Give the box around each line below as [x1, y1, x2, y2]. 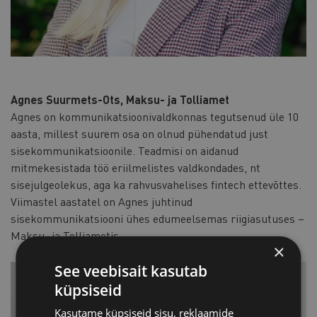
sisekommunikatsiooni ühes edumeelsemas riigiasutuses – [11, 210, 304, 226]
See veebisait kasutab [54, 260, 208, 281]
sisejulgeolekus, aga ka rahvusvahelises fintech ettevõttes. [11, 176, 301, 192]
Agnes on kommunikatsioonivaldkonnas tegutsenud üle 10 [11, 108, 299, 124]
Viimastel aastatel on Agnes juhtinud [11, 193, 192, 209]
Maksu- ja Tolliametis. [11, 227, 122, 243]
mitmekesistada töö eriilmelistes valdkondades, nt [11, 159, 260, 175]
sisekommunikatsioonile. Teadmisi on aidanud [11, 142, 238, 158]
